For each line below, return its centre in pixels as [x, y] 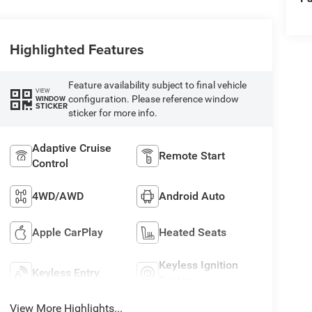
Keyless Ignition [199, 265]
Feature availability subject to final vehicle [157, 85]
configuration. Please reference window [153, 99]
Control [50, 163]
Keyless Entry [65, 272]
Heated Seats [193, 232]
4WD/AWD [57, 196]
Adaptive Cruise [71, 148]
